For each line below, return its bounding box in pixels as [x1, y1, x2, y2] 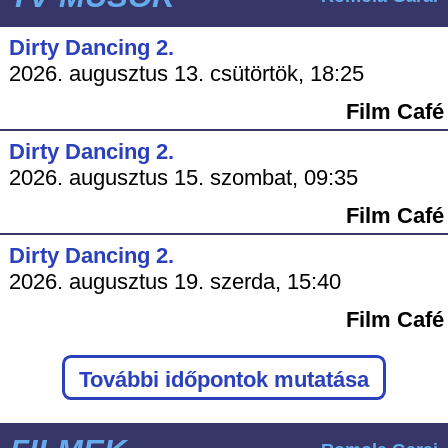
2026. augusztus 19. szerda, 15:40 [8, 268, 341, 294]
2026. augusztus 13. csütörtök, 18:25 [8, 60, 364, 86]
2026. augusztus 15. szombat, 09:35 [8, 164, 358, 190]
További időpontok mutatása [79, 366, 369, 392]
